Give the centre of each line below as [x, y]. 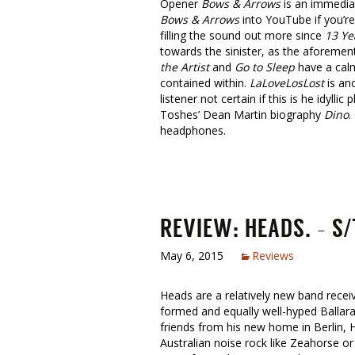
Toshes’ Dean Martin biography [242, 115]
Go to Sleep [265, 67]
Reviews [273, 256]
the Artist [185, 67]
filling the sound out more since [242, 35]
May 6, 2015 [192, 256]
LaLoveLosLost [287, 83]
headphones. [193, 130]
